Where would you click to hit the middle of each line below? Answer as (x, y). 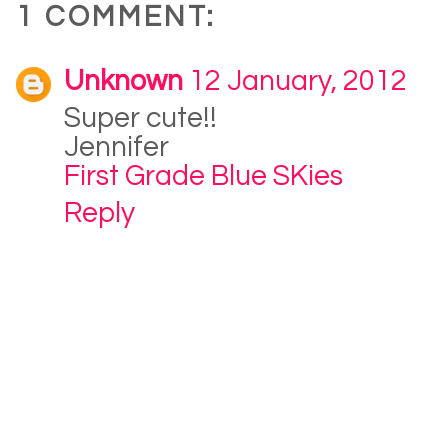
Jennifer (116, 148)
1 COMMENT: (116, 18)
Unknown (123, 82)
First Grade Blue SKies (203, 177)
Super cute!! (140, 119)
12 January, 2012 (298, 82)
